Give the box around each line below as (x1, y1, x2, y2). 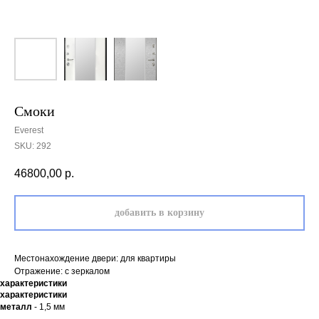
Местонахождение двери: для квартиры (14, 253, 176, 264)
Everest (14, 125, 43, 135)
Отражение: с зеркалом (14, 266, 110, 277)
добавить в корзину (115, 207, 204, 219)
